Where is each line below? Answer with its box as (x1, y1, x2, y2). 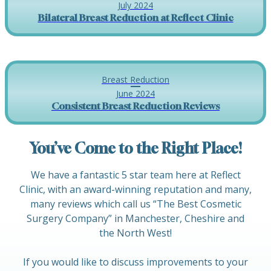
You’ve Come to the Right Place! (29, 140, 242, 157)
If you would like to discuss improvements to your (23, 255, 248, 269)
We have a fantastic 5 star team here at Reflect (30, 168, 241, 181)
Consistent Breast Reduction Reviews (51, 100, 220, 112)
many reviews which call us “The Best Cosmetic (30, 197, 241, 211)
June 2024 (116, 88, 155, 99)
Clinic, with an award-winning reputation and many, (19, 183, 252, 196)
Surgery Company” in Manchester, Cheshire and (27, 212, 244, 225)
